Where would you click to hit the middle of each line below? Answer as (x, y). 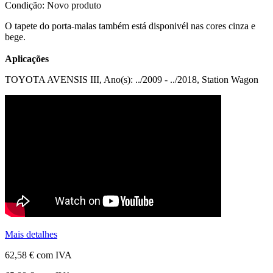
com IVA (53, 255)
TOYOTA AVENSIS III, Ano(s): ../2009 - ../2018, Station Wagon (132, 79)
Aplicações (27, 58)
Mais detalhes (31, 234)
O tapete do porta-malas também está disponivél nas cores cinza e (130, 26)
